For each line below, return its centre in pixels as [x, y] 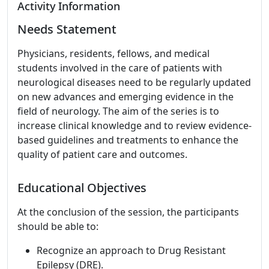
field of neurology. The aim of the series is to [118, 111]
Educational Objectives [82, 188]
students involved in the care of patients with [120, 68]
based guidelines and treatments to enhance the [128, 140]
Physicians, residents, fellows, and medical [113, 53]
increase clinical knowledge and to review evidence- [134, 125]
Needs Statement [67, 29]
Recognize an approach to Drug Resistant [131, 250]
